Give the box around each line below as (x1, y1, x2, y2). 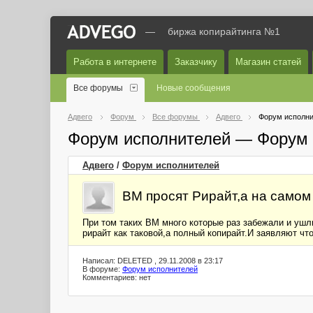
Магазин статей (235, 57, 301, 67)
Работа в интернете (73, 57, 156, 67)
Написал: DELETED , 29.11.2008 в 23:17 (82, 256, 223, 265)
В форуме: (82, 265, 122, 273)
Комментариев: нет (82, 273, 151, 282)
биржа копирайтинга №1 (168, 26, 280, 37)
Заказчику (175, 57, 217, 67)
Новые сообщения (156, 83, 231, 93)
